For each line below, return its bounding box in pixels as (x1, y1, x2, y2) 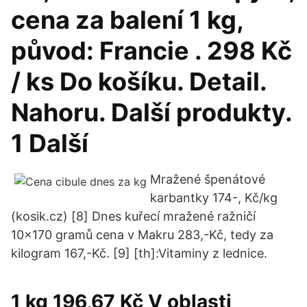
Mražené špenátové (150, 172, 265, 186)
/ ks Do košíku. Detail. (11, 66, 267, 97)
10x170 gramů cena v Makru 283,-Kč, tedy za (11, 228, 273, 242)
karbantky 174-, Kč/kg (150, 191, 278, 205)
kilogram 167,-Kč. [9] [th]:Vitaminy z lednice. (11, 246, 267, 260)
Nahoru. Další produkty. (11, 97, 292, 127)
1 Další (11, 128, 88, 158)
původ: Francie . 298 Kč (11, 36, 292, 66)
